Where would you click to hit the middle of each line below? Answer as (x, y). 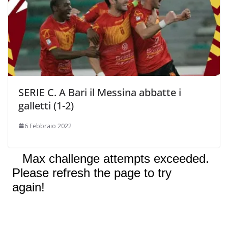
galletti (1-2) (46, 105)
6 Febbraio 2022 (48, 126)
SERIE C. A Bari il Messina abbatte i (100, 92)
